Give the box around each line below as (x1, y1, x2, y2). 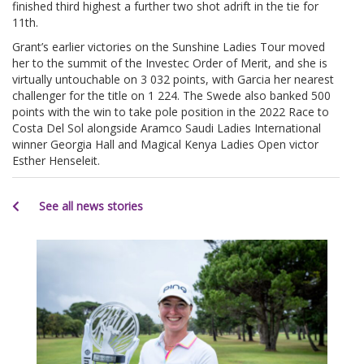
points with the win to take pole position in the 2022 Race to (12, 103, 329, 119)
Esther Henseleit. (12, 152, 100, 168)
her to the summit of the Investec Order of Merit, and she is (12, 54, 327, 71)
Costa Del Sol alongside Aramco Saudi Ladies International (12, 119, 321, 136)
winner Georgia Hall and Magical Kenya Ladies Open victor (12, 136, 318, 152)
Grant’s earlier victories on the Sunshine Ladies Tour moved (12, 38, 325, 54)
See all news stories (36, 197, 143, 214)
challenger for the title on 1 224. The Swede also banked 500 (12, 87, 331, 103)
